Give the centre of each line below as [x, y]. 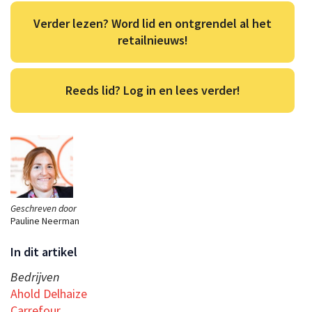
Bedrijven [35, 276]
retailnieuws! [153, 40]
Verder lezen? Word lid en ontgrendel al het [153, 23]
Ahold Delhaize [49, 293]
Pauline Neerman [45, 220]
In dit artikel [44, 251]
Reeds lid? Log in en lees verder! [153, 90]
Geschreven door [44, 208]
